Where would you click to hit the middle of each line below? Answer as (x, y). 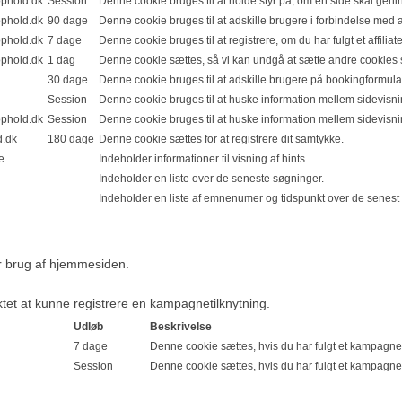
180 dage (71, 138)
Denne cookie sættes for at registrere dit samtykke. (221, 138)
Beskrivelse (181, 327)
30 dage (68, 79)
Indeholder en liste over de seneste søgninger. (211, 178)
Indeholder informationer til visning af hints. (203, 158)
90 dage (68, 20)
